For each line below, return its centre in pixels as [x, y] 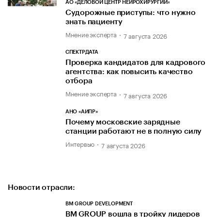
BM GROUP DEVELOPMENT [99, 204]
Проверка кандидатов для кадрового [135, 63]
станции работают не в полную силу [133, 131]
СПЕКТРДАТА [82, 52]
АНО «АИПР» [81, 111]
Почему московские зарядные [123, 122]
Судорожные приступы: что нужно [130, 12]
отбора [79, 81]
